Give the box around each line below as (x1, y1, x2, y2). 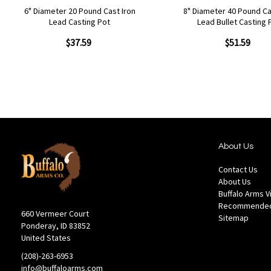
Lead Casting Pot (49, 16, 111, 27)
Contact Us (218, 163, 258, 175)
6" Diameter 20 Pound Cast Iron (24, 5, 135, 16)
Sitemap (218, 212, 249, 223)
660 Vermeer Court (21, 208, 89, 220)
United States (21, 232, 71, 244)
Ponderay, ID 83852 (21, 220, 90, 232)
